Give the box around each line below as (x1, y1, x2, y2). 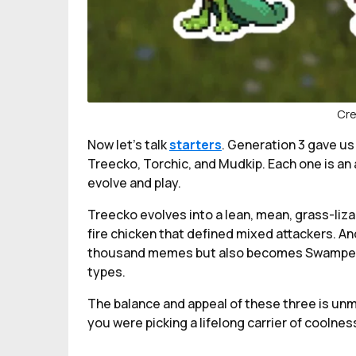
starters (169, 136, 222, 153)
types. (87, 263, 126, 281)
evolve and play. (87, 174, 181, 192)
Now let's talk (87, 136, 169, 153)
